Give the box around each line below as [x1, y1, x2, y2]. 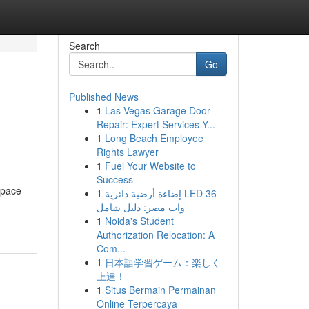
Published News [68, 90, 139, 103]
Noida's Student [104, 214, 174, 228]
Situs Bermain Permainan [104, 283, 216, 297]
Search [68, 39, 100, 52]
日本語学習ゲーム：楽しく [104, 255, 221, 269]
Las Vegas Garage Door [104, 103, 210, 117]
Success [96, 172, 133, 186]
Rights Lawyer [96, 145, 159, 159]
